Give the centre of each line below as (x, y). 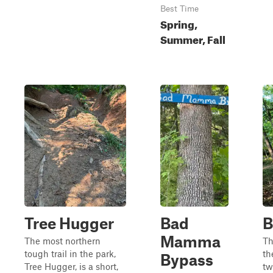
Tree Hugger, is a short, (71, 266)
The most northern (62, 241)
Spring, (179, 23)
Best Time (179, 9)
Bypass (187, 260)
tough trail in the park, (70, 253)
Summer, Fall (193, 38)
